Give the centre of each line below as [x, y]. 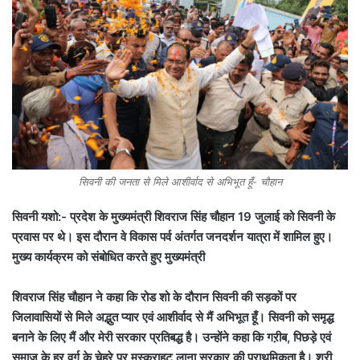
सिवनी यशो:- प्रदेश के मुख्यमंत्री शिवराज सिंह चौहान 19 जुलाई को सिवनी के [174, 217]
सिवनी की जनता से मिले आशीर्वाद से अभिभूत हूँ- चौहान [180, 182]
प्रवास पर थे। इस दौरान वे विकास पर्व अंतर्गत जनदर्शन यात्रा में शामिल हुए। [172, 237]
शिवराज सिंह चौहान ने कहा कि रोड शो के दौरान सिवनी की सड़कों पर [154, 297]
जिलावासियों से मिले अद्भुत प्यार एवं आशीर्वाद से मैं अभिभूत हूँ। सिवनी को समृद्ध [173, 317]
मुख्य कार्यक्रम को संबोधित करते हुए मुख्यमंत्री [108, 257]
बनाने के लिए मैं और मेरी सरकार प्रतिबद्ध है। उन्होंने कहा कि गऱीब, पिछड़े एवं [172, 337]
